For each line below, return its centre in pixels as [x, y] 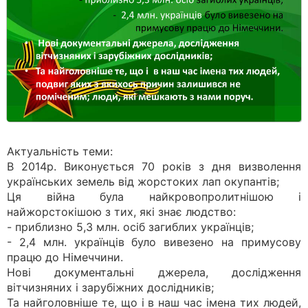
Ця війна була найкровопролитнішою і [154, 197]
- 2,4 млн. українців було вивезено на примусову [154, 242]
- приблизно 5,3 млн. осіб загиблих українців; [130, 227]
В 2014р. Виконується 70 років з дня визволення [154, 166]
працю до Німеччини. [65, 257]
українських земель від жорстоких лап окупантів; [143, 181]
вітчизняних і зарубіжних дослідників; [110, 287]
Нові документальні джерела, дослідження [154, 272]
